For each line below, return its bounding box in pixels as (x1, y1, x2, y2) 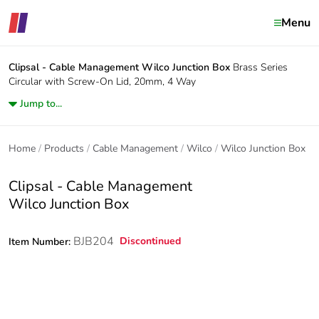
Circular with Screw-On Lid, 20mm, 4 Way (9, 75, 196, 88)
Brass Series (233, 61, 288, 74)
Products (44, 142, 84, 155)
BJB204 (73, 234, 114, 249)
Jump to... (20, 97, 62, 110)
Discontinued (120, 234, 181, 248)
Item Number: (9, 235, 73, 249)
